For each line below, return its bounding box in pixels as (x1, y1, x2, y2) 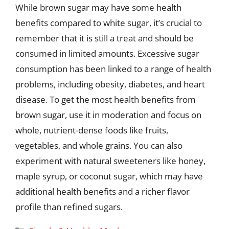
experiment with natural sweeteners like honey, (15, 154, 205, 167)
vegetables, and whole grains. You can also (15, 139, 182, 151)
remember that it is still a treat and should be (15, 32, 194, 44)
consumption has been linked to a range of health (15, 62, 211, 75)
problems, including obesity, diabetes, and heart (15, 78, 205, 90)
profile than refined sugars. (15, 200, 123, 213)
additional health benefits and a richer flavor (15, 185, 190, 197)
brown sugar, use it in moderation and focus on (15, 108, 201, 121)
